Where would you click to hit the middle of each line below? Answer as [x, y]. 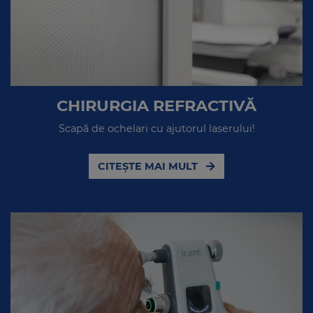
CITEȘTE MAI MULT [149, 166]
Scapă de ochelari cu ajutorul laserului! [156, 128]
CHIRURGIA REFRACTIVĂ [156, 105]
